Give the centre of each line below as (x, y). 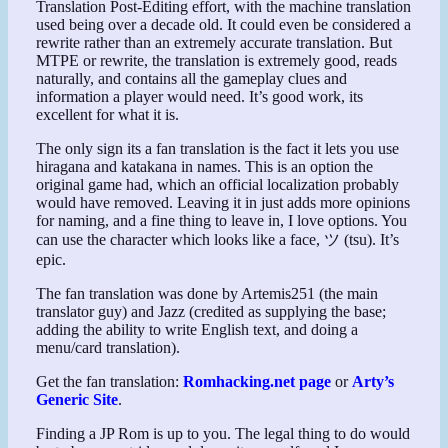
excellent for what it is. (108, 114)
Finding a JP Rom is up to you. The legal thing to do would (223, 433)
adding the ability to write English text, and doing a (197, 329)
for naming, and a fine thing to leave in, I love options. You (222, 220)
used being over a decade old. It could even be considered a (224, 24)
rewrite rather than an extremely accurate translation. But (214, 42)
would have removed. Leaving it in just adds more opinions (223, 202)
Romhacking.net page (257, 381)
